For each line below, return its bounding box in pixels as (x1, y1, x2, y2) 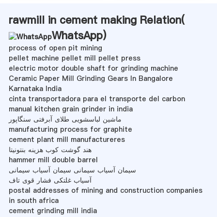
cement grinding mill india (8, 205, 97, 216)
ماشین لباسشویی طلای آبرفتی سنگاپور (8, 114, 122, 124)
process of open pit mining (8, 43, 102, 53)
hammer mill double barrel (8, 155, 98, 165)
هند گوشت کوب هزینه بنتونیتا (8, 144, 92, 155)
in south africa (8, 195, 59, 205)
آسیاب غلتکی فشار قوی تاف (8, 175, 92, 185)
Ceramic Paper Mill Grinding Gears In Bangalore (8, 73, 173, 83)
